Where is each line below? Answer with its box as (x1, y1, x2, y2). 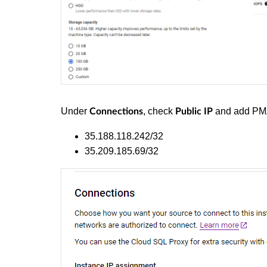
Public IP (175, 107, 213, 117)
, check (143, 106, 175, 117)
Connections (89, 107, 143, 117)
